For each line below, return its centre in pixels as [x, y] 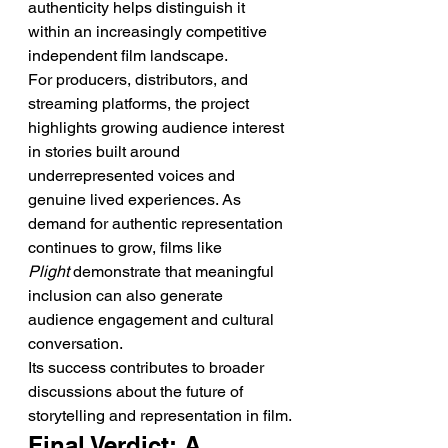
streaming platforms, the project [140, 103]
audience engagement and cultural [153, 319]
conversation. [75, 343]
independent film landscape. [128, 55]
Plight [48, 271]
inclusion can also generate [127, 295]
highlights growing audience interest [158, 127]
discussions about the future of [137, 391]
